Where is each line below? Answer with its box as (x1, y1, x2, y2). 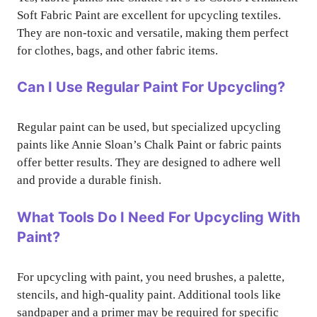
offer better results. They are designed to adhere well (17, 156, 281, 170)
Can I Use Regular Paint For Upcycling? (17, 79, 285, 96)
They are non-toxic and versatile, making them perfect (17, 25, 289, 40)
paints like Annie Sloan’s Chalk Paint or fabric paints (17, 138, 282, 152)
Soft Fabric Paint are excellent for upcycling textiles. (17, 8, 281, 22)
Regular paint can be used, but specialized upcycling (17, 120, 281, 134)
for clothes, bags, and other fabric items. (17, 43, 218, 57)
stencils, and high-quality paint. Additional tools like (17, 287, 281, 301)
